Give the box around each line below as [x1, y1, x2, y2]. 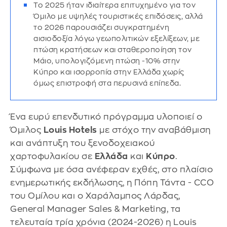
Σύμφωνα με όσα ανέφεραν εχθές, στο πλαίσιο [10, 165, 213, 174]
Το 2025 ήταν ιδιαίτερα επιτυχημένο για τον [33, 2, 196, 9]
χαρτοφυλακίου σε [10, 152, 95, 161]
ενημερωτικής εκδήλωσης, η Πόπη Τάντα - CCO [10, 178, 214, 187]
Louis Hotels [43, 126, 97, 134]
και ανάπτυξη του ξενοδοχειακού [10, 139, 155, 147]
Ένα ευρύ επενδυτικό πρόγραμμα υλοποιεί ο [10, 112, 202, 121]
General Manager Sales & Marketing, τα [10, 205, 181, 213]
